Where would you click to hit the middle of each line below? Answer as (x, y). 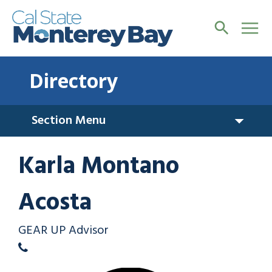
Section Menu (69, 121)
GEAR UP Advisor (63, 230)
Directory (73, 80)
